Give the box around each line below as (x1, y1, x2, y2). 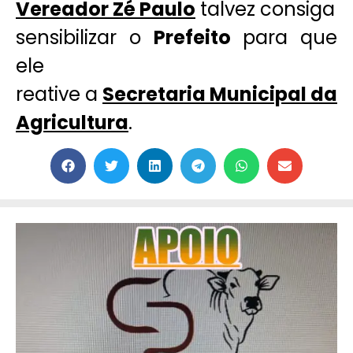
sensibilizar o (16, 24, 154, 50)
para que (230, 24, 337, 50)
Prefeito (153, 24, 231, 50)
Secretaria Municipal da (102, 80, 337, 107)
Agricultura (16, 109, 128, 136)
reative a (16, 80, 102, 107)
